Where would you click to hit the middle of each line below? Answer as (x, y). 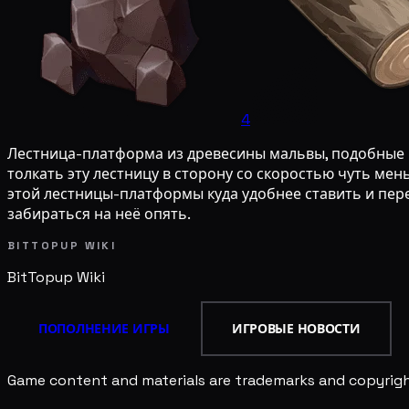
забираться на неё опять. (99, 214)
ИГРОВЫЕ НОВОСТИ (296, 329)
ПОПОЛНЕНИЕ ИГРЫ (104, 329)
